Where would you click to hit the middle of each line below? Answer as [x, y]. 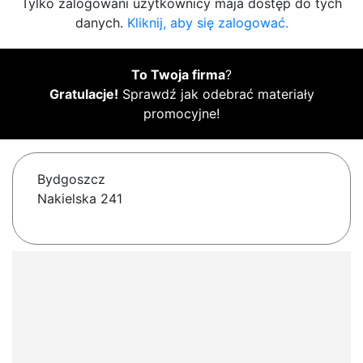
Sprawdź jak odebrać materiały [216, 94]
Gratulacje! [83, 94]
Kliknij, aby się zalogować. [207, 23]
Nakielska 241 [80, 199]
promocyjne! [181, 114]
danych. [101, 23]
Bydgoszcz [71, 179]
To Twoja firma [178, 75]
